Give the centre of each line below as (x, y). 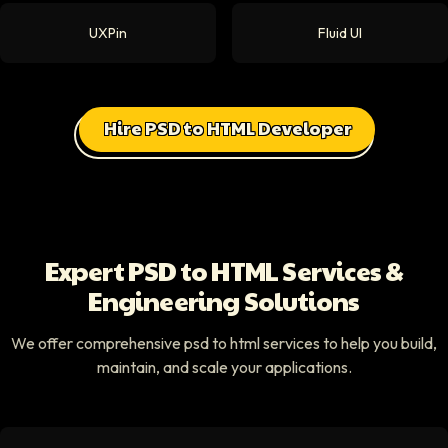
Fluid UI (340, 33)
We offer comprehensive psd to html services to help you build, (224, 343)
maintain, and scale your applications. (224, 367)
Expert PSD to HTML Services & (224, 270)
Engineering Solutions (224, 300)
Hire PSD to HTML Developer (228, 127)
